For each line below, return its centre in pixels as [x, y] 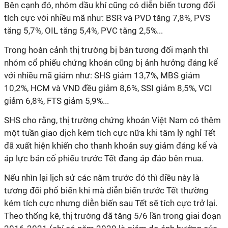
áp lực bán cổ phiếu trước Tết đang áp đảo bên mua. [104, 158]
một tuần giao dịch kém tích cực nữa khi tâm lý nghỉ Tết [110, 133]
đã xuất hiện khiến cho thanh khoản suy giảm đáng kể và [111, 146]
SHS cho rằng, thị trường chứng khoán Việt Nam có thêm [112, 120]
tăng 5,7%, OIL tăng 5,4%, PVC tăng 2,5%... [83, 31]
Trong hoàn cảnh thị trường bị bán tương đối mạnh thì [106, 50]
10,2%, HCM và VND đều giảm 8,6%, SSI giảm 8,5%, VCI [108, 88]
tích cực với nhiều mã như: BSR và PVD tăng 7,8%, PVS [107, 18]
